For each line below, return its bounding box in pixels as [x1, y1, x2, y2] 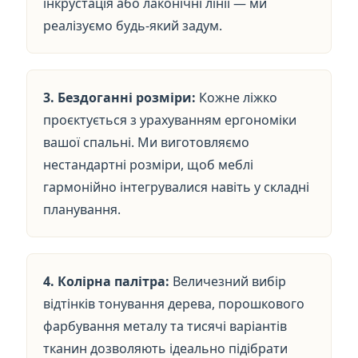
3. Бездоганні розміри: [43, 89, 197, 106]
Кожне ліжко [196, 89, 278, 106]
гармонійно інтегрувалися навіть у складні [43, 178, 310, 196]
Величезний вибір [169, 272, 287, 290]
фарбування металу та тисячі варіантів [43, 317, 288, 335]
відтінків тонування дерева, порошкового [43, 295, 305, 312]
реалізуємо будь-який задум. [43, 17, 223, 34]
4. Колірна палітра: [43, 272, 170, 290]
